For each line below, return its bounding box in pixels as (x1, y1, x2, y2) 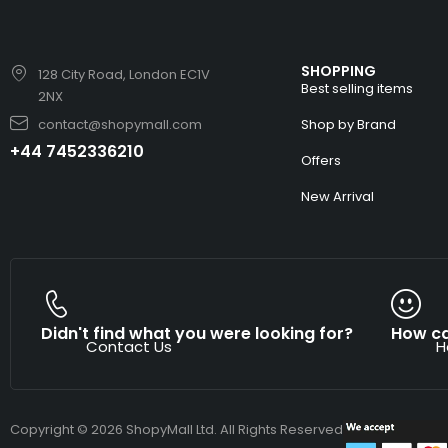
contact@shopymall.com (37, 115, 202, 135)
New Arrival (301, 187, 375, 207)
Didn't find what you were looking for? (41, 322, 353, 346)
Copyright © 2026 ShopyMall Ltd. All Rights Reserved (10, 420, 343, 440)
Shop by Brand (301, 115, 397, 135)
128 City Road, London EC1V (37, 65, 210, 85)
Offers (301, 151, 342, 171)
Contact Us (86, 336, 172, 358)
